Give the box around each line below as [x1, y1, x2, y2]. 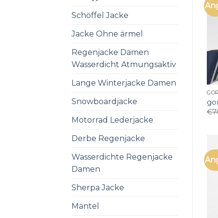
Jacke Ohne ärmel [72, 29, 143, 38]
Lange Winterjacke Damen [72, 78, 176, 88]
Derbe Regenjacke [72, 133, 145, 143]
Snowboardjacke [72, 96, 137, 106]
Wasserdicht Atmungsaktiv [72, 59, 176, 69]
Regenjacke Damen [72, 47, 149, 57]
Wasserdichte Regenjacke [72, 152, 173, 162]
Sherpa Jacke [72, 182, 124, 192]
